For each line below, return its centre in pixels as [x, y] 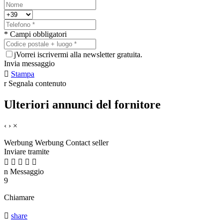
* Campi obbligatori [35, 34]
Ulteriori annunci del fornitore [82, 105]
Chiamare [19, 198]
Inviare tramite [27, 152]
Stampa [23, 74]
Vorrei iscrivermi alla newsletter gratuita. [79, 55]
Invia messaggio [29, 64]
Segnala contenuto [37, 84]
